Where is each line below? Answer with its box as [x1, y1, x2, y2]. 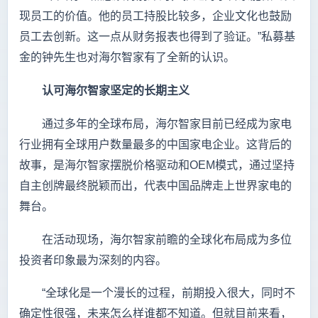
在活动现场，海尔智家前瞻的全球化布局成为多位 [19, 233, 292, 246]
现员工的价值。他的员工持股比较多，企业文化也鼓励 [19, 9, 292, 22]
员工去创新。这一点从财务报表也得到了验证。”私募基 [19, 30, 295, 43]
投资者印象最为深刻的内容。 [19, 253, 167, 266]
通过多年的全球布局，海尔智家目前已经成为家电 [19, 117, 292, 130]
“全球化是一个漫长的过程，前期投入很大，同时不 [19, 287, 295, 300]
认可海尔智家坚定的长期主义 [19, 84, 190, 97]
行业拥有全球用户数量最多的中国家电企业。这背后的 [19, 138, 292, 150]
